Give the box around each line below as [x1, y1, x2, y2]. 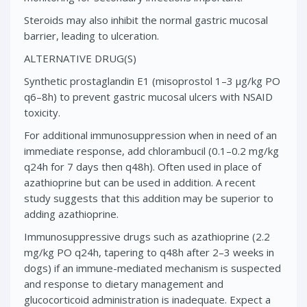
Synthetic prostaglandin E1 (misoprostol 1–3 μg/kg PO [24, 73, 280, 88]
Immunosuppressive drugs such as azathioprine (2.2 [24, 229, 270, 243]
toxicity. [24, 105, 60, 119]
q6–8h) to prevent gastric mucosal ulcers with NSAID [24, 89, 273, 103]
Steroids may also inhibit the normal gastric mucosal [24, 12, 268, 27]
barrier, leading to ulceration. [24, 28, 159, 42]
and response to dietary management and [24, 276, 223, 291]
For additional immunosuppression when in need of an [24, 127, 277, 142]
